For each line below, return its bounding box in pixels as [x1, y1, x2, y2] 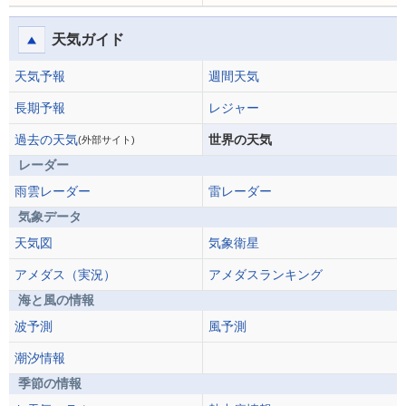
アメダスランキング [208, 267, 323, 282]
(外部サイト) [78, 134, 135, 145]
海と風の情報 [18, 293, 94, 307]
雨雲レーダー [14, 184, 91, 198]
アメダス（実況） [14, 267, 116, 282]
